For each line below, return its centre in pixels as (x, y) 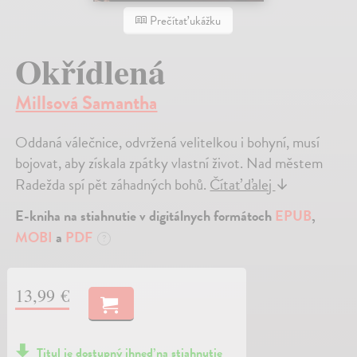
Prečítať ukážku (184, 20)
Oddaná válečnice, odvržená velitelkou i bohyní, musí (168, 143)
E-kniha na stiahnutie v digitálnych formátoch (145, 216)
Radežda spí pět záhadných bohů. (113, 185)
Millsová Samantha (86, 103)
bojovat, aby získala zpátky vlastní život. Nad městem (169, 163)
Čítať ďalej (243, 185)
